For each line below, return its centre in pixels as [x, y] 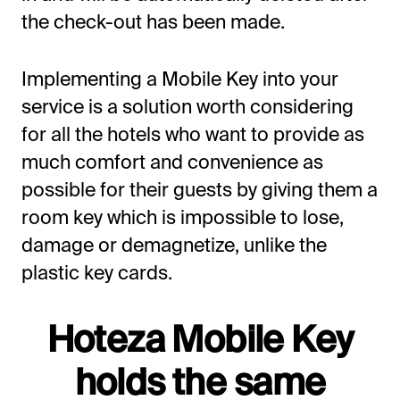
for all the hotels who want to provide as [192, 134]
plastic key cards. [96, 273]
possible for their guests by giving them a [199, 190]
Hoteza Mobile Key [200, 338]
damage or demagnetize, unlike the [174, 245]
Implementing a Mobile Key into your [179, 79]
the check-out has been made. [153, 21]
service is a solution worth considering [187, 107]
